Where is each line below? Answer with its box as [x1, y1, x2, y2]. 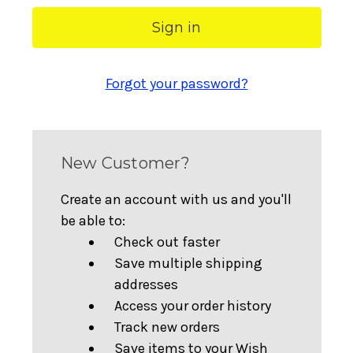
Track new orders [113, 318, 220, 336]
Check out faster [113, 233, 220, 251]
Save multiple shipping [113, 255, 262, 272]
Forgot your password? [105, 75, 248, 92]
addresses [113, 276, 178, 293]
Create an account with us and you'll [60, 191, 292, 208]
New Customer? [60, 154, 190, 173]
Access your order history [113, 297, 271, 314]
